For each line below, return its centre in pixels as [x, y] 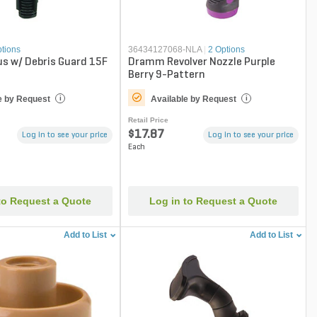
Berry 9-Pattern [167, 75]
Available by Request [194, 99]
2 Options [227, 49]
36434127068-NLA [165, 49]
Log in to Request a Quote [214, 201]
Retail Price [149, 120]
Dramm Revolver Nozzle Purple [202, 62]
